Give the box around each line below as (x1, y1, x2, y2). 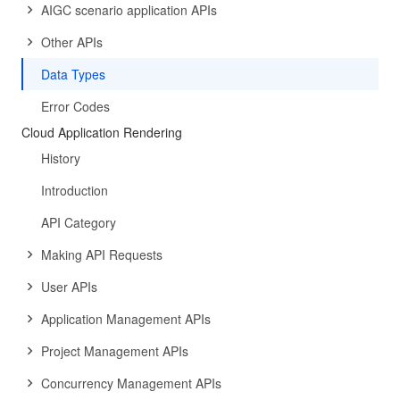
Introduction (41, 181, 108, 199)
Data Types (41, 65, 105, 83)
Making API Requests (41, 246, 162, 263)
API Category (41, 213, 116, 231)
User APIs (41, 278, 97, 296)
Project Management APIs (41, 342, 188, 360)
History (41, 149, 80, 167)
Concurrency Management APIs (41, 374, 221, 392)
